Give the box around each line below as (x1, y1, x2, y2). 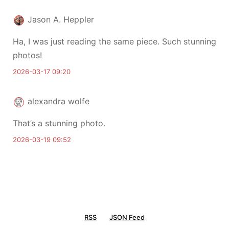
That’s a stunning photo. (13, 118, 105, 128)
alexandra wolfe (28, 96, 89, 106)
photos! (13, 50, 42, 60)
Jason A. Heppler (28, 14, 94, 25)
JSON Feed (109, 213, 145, 221)
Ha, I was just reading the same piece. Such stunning (13, 36, 216, 47)
